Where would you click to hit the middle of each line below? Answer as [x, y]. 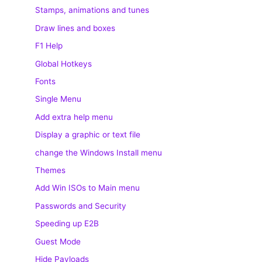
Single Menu [58, 99]
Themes [50, 170]
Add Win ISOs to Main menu [87, 188]
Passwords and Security [81, 206]
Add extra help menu [74, 117]
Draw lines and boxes [75, 28]
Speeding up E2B [67, 224]
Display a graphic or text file [88, 135]
